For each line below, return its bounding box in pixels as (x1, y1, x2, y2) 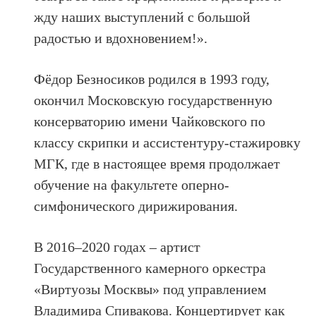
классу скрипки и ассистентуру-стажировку (34, 134, 301, 150)
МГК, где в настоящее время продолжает (34, 155, 281, 171)
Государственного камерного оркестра (34, 260, 267, 276)
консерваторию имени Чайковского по (34, 113, 266, 129)
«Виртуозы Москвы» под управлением (34, 281, 267, 297)
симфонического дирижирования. (34, 197, 238, 214)
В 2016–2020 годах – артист (34, 238, 201, 255)
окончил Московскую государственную (34, 92, 273, 108)
